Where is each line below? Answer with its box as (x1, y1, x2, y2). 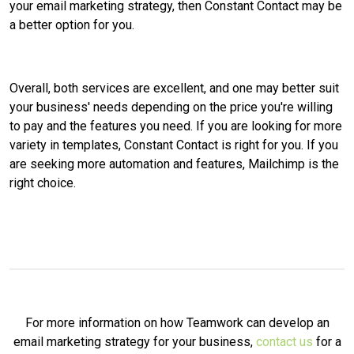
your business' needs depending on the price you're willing (9, 100, 333, 115)
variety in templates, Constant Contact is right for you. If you (9, 137, 338, 153)
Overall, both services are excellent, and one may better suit (9, 81, 339, 96)
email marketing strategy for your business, (13, 334, 256, 350)
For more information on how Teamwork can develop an (24, 315, 330, 331)
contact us (255, 334, 313, 350)
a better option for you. (9, 17, 134, 33)
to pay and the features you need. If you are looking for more (9, 119, 342, 134)
